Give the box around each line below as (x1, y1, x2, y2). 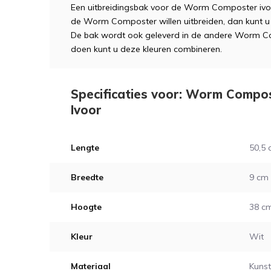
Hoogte (71, 201, 102, 212)
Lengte (71, 142, 99, 153)
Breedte (71, 172, 103, 183)
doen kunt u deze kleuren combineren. (71, 44, 222, 54)
